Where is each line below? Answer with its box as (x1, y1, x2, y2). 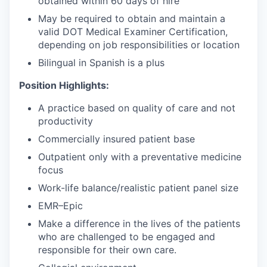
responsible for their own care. (38, 244, 176, 256)
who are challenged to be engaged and (38, 231, 215, 243)
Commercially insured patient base (38, 133, 195, 145)
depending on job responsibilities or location (38, 39, 240, 51)
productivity (38, 115, 93, 128)
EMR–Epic (38, 200, 83, 212)
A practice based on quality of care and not (38, 102, 235, 114)
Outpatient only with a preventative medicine (38, 151, 241, 163)
